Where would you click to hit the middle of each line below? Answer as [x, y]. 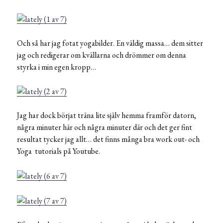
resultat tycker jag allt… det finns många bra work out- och [108, 139]
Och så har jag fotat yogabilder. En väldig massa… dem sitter [110, 43]
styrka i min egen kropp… [56, 67]
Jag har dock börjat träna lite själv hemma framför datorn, [107, 115]
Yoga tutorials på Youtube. [58, 151]
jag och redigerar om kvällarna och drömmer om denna [102, 55]
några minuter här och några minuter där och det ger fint [105, 127]
